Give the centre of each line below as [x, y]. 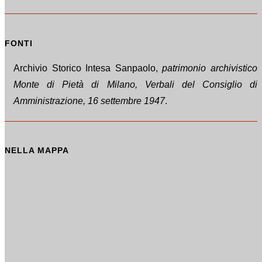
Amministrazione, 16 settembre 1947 [89, 101]
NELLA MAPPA [37, 151]
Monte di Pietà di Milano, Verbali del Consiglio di [135, 84]
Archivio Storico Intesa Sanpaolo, [88, 68]
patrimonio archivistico [210, 68]
